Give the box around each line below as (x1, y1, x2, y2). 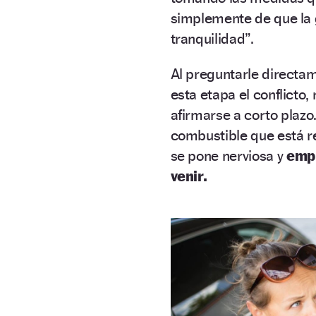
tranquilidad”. (170, 29, 254, 47)
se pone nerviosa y (170, 146, 286, 164)
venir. (170, 166, 207, 185)
